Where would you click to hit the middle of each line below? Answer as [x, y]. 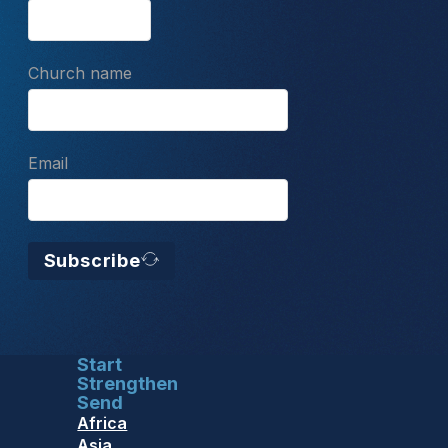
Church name [79, 72]
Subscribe [92, 261]
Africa [102, 423]
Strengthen [128, 384]
